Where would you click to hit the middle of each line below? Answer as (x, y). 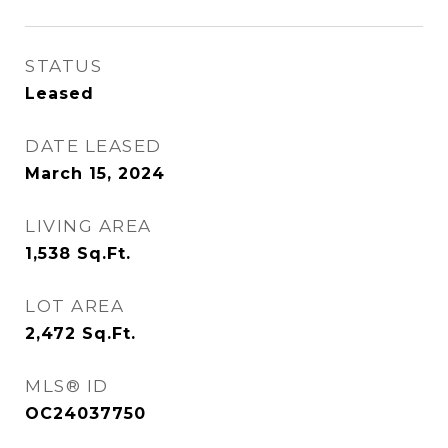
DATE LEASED (93, 146)
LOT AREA (74, 306)
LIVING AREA (88, 226)
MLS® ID (67, 386)
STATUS (63, 66)
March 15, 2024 (95, 173)
